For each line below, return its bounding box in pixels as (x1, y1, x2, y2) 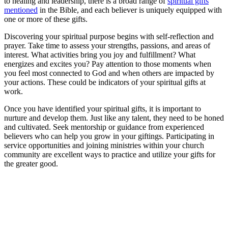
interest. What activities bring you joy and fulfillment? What (4, 50, 195, 60)
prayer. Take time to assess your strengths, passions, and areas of (4, 41, 210, 50)
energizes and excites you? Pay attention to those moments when (4, 60, 211, 69)
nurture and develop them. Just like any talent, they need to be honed (4, 113, 224, 123)
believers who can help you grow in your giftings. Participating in (4, 132, 214, 141)
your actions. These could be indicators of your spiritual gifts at (4, 78, 206, 87)
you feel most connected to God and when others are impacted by (4, 69, 214, 78)
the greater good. (4, 159, 58, 168)
